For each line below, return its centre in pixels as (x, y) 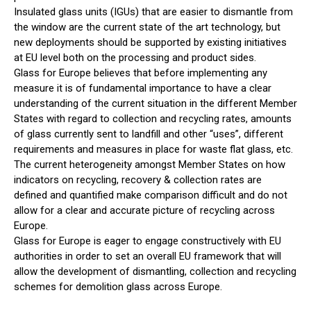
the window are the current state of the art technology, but (147, 27)
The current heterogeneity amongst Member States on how (150, 165)
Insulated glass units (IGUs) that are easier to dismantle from (153, 12)
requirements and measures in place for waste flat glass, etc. (153, 150)
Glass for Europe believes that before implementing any (141, 73)
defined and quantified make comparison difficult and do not (151, 195)
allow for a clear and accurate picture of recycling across (144, 211)
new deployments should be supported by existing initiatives (150, 43)
